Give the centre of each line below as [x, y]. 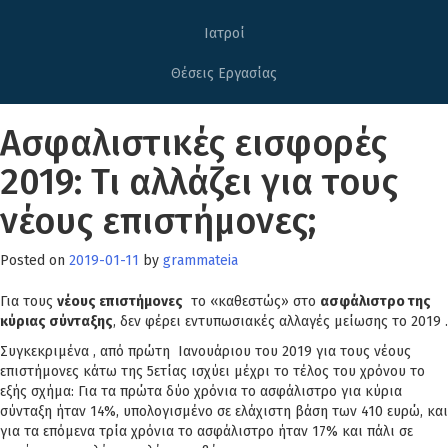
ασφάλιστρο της [375, 301]
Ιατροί [224, 33]
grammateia [200, 260]
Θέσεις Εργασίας [224, 73]
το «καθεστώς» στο [251, 301]
